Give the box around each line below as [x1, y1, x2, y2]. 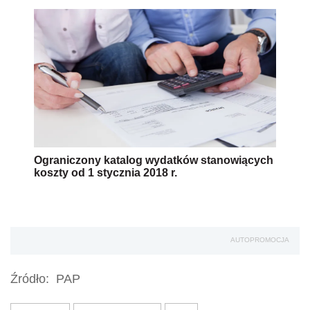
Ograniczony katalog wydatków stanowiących [34, 154, 273, 167]
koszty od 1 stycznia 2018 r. [34, 167, 177, 179]
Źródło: [10, 272, 49, 286]
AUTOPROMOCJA [230, 236, 289, 244]
